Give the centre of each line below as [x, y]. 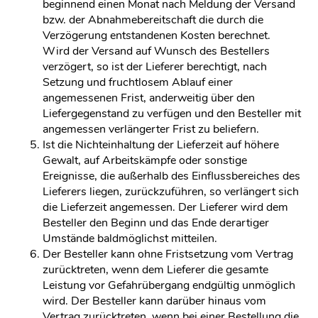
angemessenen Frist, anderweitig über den [149, 98]
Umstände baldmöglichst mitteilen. [130, 238]
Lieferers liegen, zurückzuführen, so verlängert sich [171, 192]
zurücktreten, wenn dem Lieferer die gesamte [155, 270]
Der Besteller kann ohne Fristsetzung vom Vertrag [168, 254]
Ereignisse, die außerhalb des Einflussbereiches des [171, 176]
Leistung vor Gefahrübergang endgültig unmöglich [169, 285]
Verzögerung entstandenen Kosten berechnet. [157, 35]
